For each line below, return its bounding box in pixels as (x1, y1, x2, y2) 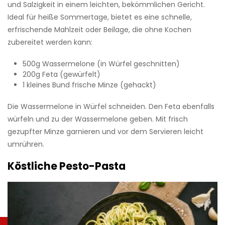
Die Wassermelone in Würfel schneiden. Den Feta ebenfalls (8, 101, 214, 112)
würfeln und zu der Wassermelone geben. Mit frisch (8, 114, 188, 125)
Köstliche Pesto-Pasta (8, 159, 126, 174)
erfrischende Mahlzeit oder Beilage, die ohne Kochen (8, 25, 191, 35)
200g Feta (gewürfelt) (23, 69, 100, 80)
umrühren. (8, 139, 44, 150)
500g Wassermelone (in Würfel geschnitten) (23, 59, 180, 69)
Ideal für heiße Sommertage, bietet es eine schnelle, (8, 12, 192, 23)
